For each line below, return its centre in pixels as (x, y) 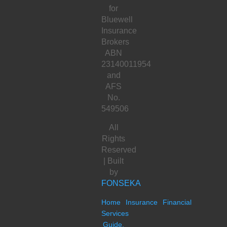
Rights (113, 138)
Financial (177, 202)
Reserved (119, 149)
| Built (113, 161)
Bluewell (117, 19)
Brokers (115, 42)
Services (115, 213)
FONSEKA (121, 183)
